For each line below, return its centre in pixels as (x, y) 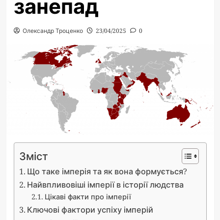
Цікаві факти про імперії (88, 196)
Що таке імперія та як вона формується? (107, 171)
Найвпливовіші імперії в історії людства (105, 184)
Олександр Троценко (53, 31)
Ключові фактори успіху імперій (90, 209)
